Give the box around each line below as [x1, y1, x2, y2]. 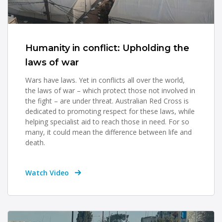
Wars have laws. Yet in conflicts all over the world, [25, 75, 185, 85]
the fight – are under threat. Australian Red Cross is [25, 96, 189, 106]
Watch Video [25, 167, 71, 177]
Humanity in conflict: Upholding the [25, 42, 189, 54]
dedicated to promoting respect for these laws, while [25, 106, 195, 116]
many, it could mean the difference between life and [25, 127, 192, 137]
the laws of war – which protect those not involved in [25, 85, 195, 95]
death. [25, 137, 45, 147]
